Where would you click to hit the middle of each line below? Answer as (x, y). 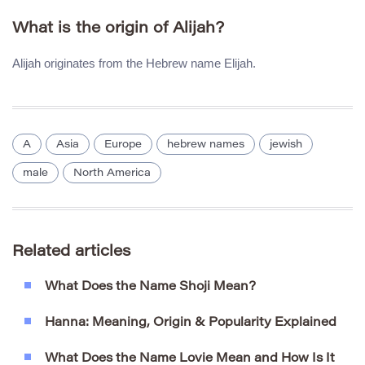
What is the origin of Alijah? (118, 29)
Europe (123, 144)
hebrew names (206, 144)
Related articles (72, 252)
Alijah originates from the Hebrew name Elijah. (134, 63)
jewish (286, 144)
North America (112, 173)
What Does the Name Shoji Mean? (150, 287)
